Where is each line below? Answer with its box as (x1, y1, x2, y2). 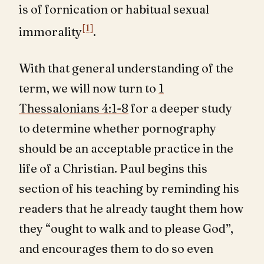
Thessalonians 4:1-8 (19, 100, 128, 115)
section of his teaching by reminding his (19, 180, 239, 196)
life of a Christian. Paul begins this (19, 160, 207, 176)
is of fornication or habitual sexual (19, 2, 209, 16)
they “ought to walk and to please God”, (19, 220, 233, 236)
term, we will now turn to (19, 80, 159, 95)
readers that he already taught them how (19, 200, 243, 216)
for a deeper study (128, 100, 232, 115)
